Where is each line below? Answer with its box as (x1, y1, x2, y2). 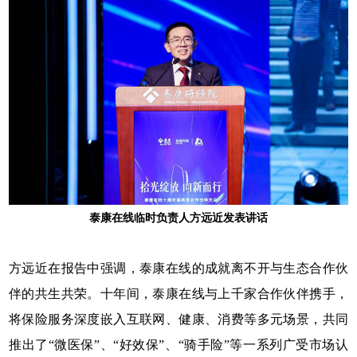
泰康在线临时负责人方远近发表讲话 (89, 212, 268, 225)
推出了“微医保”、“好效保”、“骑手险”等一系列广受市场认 (9, 338, 348, 352)
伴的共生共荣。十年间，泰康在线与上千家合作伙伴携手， (9, 287, 348, 301)
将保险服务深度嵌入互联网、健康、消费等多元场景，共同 (9, 312, 348, 327)
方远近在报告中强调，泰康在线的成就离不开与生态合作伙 (9, 261, 348, 276)
